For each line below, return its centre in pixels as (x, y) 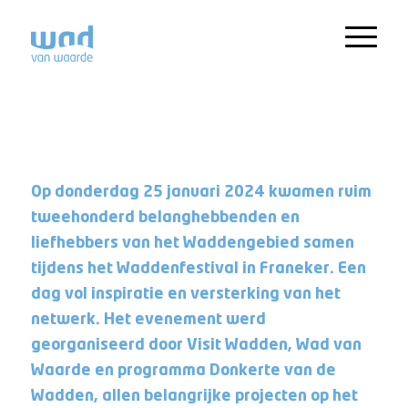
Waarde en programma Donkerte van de (183, 371)
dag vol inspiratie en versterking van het (185, 294)
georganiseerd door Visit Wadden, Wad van (196, 345)
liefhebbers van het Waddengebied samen (192, 243)
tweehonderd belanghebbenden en (165, 218)
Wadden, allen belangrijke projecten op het (194, 396)
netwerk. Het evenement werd (148, 320)
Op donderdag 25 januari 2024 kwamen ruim (201, 192)
